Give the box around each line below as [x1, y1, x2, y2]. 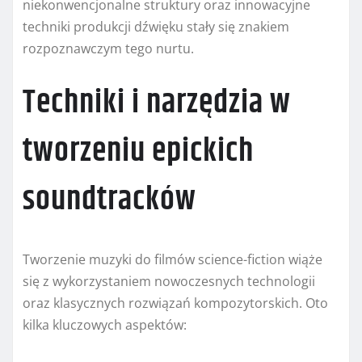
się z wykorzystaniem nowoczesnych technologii [23, 272, 315, 291]
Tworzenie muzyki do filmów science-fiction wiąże [23, 250, 322, 269]
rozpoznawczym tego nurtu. [23, 40, 194, 58]
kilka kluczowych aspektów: [23, 316, 187, 335]
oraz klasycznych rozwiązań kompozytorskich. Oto [23, 294, 328, 313]
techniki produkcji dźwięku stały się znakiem [23, 18, 289, 36]
